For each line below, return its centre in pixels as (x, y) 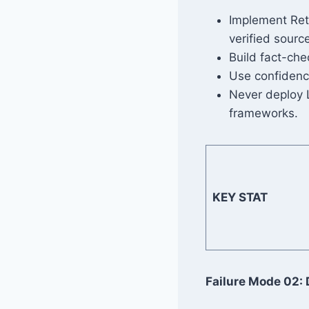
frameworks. (264, 113)
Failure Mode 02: (256, 281)
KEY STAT (240, 197)
